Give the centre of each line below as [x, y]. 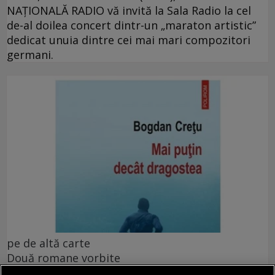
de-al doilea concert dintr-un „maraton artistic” [131, 25]
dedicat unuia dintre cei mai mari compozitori [129, 40]
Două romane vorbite [64, 258]
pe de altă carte [48, 243]
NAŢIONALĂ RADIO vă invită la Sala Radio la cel [129, 11]
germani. [30, 55]
